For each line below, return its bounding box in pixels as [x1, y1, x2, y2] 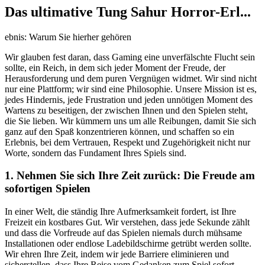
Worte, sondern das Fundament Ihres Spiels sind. [5, 147, 186, 158]
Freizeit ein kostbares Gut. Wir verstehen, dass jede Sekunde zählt [5, 216, 250, 227]
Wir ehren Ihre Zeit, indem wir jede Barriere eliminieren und [5, 248, 229, 259]
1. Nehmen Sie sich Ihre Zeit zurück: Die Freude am [5, 169, 255, 182]
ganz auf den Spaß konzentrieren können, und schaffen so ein [5, 126, 234, 137]
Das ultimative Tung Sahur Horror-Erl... [5, 4, 251, 20]
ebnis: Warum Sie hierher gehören [5, 31, 131, 42]
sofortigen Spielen [5, 182, 91, 195]
